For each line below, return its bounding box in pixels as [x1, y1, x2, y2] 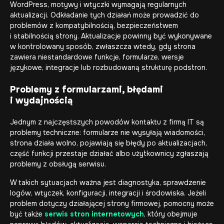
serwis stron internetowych [44, 209, 144, 218]
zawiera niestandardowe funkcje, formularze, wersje [10, 52, 184, 61]
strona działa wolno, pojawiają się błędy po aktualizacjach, [10, 138, 207, 147]
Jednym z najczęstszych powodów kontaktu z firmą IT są [10, 117, 204, 126]
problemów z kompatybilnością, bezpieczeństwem [10, 21, 178, 30]
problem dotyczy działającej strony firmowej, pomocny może [10, 199, 214, 208]
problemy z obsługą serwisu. [10, 159, 106, 168]
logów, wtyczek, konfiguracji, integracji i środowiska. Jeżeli [10, 188, 206, 197]
